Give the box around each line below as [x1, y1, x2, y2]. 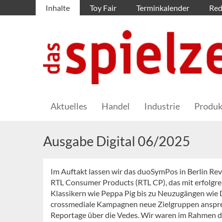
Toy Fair [90, 3, 116, 12]
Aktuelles [51, 101, 87, 112]
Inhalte [46, 3, 70, 12]
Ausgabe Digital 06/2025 [43, 133, 190, 150]
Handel [102, 101, 130, 112]
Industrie [144, 101, 180, 112]
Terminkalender [136, 3, 189, 12]
